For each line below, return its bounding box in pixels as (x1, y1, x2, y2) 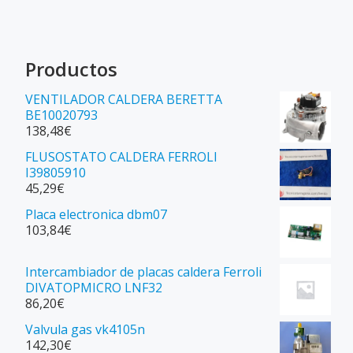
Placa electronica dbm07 (25, 205, 167, 223)
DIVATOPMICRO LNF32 (25, 278, 162, 296)
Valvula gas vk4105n (25, 320, 145, 338)
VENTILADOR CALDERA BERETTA (25, 90, 222, 108)
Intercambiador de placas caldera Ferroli (25, 262, 262, 281)
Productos (25, 55, 117, 82)
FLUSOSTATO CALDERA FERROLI (25, 147, 217, 165)
